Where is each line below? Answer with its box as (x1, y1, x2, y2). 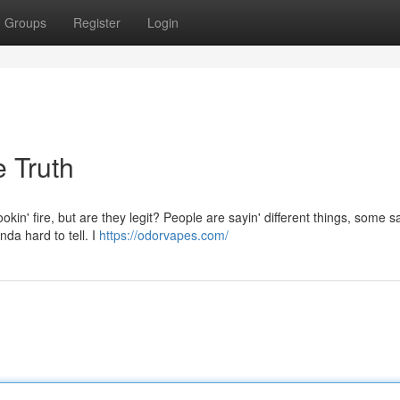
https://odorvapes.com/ (99, 226, 229, 244)
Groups (4, 13, 46, 31)
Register (73, 13, 121, 31)
